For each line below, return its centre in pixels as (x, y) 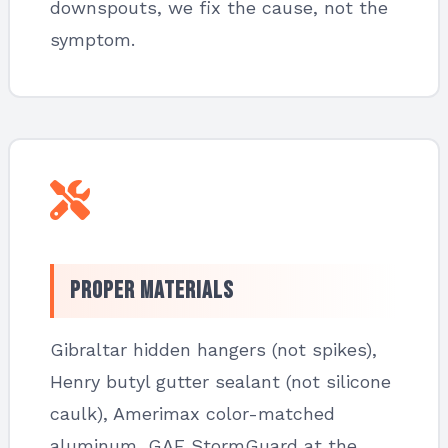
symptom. (92, 39)
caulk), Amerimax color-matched (192, 413)
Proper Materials (152, 290)
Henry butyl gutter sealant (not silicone (220, 381)
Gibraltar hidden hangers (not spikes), (213, 349)
